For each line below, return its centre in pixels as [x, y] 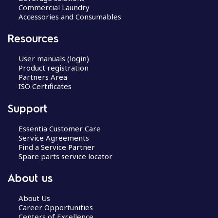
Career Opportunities [55, 207]
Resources [33, 38]
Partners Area [43, 77]
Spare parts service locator [65, 156]
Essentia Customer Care [59, 128]
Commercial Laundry [54, 7]
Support [27, 108]
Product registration [53, 68]
